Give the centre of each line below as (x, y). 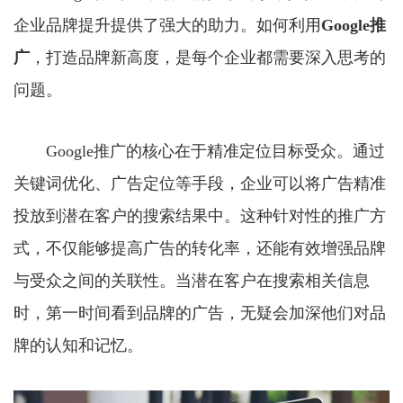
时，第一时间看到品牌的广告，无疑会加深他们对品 (200, 313)
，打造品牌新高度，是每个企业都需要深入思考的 (208, 58)
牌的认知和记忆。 (78, 345)
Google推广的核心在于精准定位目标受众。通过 (199, 151)
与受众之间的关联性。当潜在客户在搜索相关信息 (192, 281)
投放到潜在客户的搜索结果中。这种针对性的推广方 (200, 216)
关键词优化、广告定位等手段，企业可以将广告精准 (200, 184)
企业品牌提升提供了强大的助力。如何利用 (167, 25)
